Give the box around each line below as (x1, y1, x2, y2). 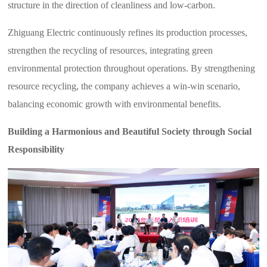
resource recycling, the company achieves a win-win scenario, (8, 81, 241, 92)
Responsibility (8, 144, 65, 155)
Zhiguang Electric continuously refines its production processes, (8, 27, 248, 38)
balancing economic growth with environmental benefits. (8, 99, 222, 110)
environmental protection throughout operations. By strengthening (8, 63, 256, 74)
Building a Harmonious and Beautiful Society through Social (8, 126, 252, 137)
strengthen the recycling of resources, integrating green (8, 45, 213, 56)
